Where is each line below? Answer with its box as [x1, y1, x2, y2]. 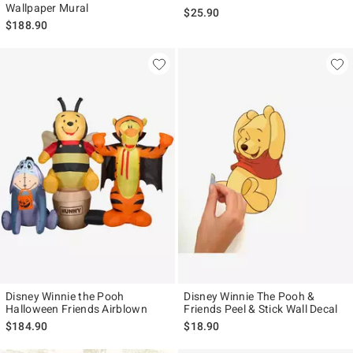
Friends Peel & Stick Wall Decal [184, 303, 338, 316]
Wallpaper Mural [6, 2, 89, 15]
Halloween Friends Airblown [6, 303, 147, 316]
